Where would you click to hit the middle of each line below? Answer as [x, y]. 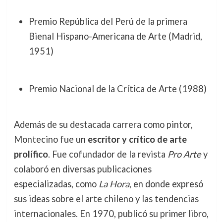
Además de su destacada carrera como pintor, [103, 124]
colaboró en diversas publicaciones [83, 169]
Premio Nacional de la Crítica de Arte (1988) [117, 89]
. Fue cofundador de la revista [108, 154]
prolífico [31, 154]
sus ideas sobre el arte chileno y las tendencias [106, 198]
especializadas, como [56, 184]
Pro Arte [184, 154]
